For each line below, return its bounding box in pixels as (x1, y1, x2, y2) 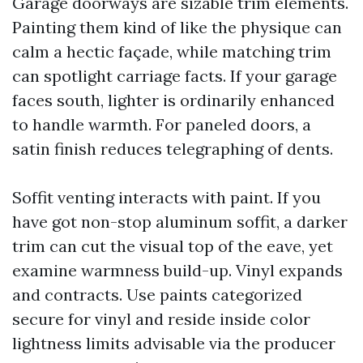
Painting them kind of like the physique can (12, 17, 342, 37)
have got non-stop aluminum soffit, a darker (12, 211, 348, 232)
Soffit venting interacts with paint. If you (12, 187, 321, 207)
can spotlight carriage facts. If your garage (12, 66, 337, 86)
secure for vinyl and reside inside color (12, 309, 310, 329)
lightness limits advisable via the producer (12, 333, 335, 353)
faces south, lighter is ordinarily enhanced (12, 90, 335, 110)
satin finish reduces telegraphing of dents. (12, 139, 333, 159)
